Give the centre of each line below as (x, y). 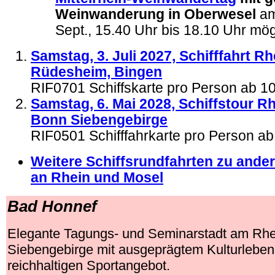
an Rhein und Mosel (97, 178)
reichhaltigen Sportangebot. (89, 265)
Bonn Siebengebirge (99, 120)
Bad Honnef (52, 206)
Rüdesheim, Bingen (96, 72)
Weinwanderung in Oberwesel (156, 14)
